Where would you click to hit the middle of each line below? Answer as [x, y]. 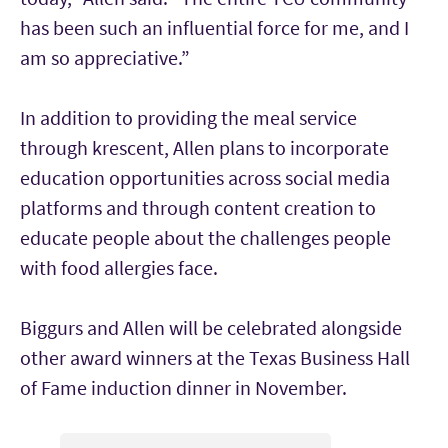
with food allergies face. [121, 267]
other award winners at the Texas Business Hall [215, 357]
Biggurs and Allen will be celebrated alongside [211, 327]
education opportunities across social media [205, 177]
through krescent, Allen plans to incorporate [204, 147]
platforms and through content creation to [198, 207]
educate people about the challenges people [205, 237]
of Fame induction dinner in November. [183, 387]
